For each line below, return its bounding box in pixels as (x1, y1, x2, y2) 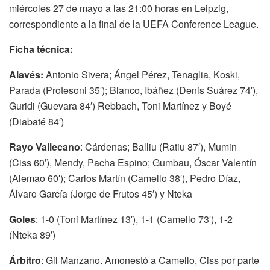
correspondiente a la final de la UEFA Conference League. (9, 16, 259, 31)
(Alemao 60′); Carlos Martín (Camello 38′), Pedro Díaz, (9, 171, 240, 185)
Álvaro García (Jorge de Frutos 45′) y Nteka (9, 186, 192, 201)
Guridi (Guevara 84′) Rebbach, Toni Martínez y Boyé (9, 98, 231, 113)
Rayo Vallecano (9, 139, 80, 154)
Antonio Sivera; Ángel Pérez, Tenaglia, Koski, (46, 67, 240, 81)
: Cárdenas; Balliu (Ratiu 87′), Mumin (80, 139, 237, 154)
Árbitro (9, 253, 41, 267)
